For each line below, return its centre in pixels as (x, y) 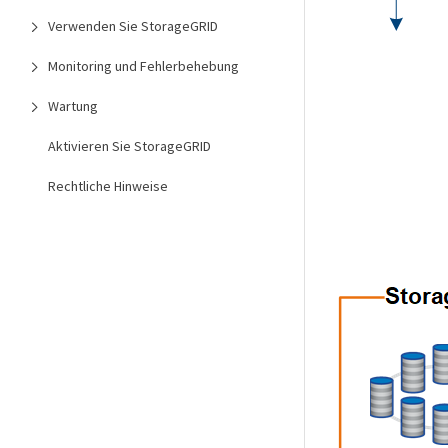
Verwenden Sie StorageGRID (133, 26)
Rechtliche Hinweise (108, 186)
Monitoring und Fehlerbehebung (143, 66)
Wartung (73, 106)
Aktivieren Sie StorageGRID (129, 146)
